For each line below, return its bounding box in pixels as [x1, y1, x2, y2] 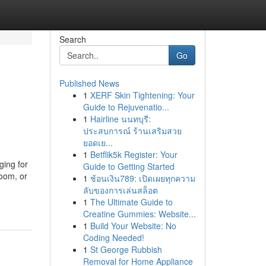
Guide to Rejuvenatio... [83, 101, 169, 113]
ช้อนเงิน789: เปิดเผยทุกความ [90, 172, 195, 184]
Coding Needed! [83, 232, 144, 243]
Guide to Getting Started [83, 160, 175, 172]
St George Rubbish [90, 243, 162, 255]
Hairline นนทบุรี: [90, 113, 151, 125]
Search [59, 33, 86, 45]
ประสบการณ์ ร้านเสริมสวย [83, 125, 182, 137]
